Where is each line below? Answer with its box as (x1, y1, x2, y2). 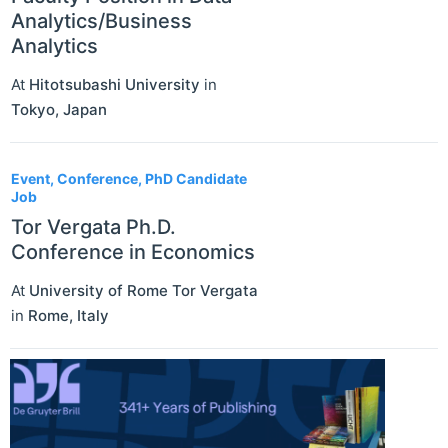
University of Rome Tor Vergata (29, 281, 258, 301)
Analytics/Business (11, 9, 192, 34)
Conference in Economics (11, 240, 255, 265)
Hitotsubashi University (29, 75, 200, 95)
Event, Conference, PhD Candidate (11, 170, 247, 188)
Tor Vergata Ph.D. (11, 215, 176, 240)
